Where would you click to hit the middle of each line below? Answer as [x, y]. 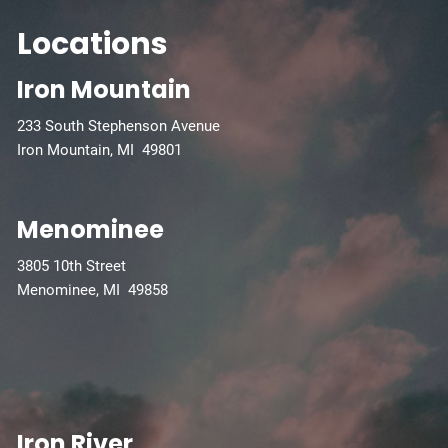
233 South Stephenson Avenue [119, 126]
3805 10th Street [72, 265]
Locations [93, 44]
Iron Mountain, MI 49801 [100, 150]
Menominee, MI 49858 [93, 289]
